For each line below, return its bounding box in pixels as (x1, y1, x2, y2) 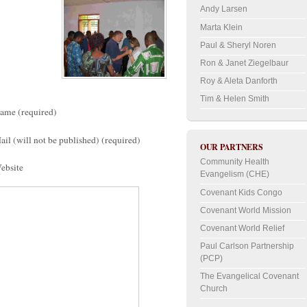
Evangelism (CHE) (200, 169, 269, 180)
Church (200, 283, 228, 293)
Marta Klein (200, 22, 243, 32)
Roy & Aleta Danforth (200, 75, 278, 86)
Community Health (200, 157, 269, 167)
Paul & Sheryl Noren (200, 40, 276, 50)
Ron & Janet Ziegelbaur (200, 58, 288, 68)
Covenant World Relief (200, 223, 284, 233)
